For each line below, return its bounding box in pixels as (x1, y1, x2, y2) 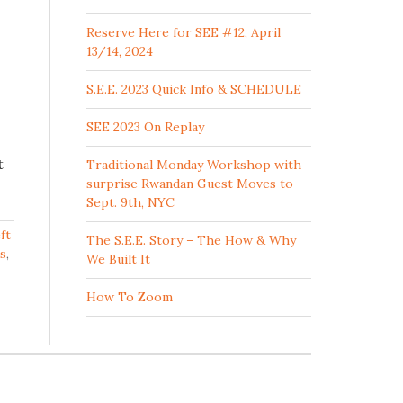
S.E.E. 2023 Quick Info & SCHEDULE (86, 81, 301, 97)
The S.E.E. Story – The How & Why (86, 232, 296, 248)
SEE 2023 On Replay (86, 119, 204, 135)
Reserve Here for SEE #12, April (86, 24, 281, 40)
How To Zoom (86, 289, 173, 305)
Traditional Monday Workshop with (86, 157, 301, 173)
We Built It (86, 251, 150, 267)
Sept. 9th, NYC (86, 194, 175, 210)
